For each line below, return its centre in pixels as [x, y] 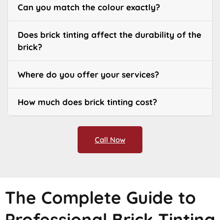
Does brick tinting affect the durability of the [110, 35]
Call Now [110, 140]
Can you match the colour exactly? [89, 7]
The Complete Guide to [100, 198]
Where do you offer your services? [88, 75]
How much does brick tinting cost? [87, 102]
